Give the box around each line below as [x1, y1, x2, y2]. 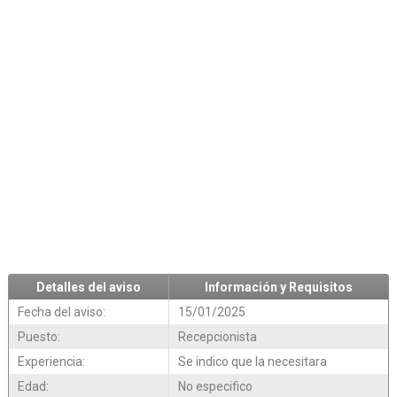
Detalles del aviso [35, 280, 141, 295]
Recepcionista [177, 330, 257, 345]
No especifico [177, 379, 253, 394]
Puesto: [17, 330, 60, 345]
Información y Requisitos [204, 280, 353, 295]
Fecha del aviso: [17, 305, 105, 320]
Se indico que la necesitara [177, 354, 327, 370]
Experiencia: [17, 354, 85, 370]
